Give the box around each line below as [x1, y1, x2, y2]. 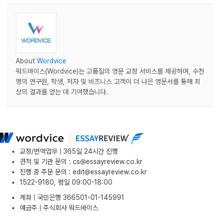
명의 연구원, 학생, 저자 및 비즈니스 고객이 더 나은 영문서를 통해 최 [16, 77, 200, 85]
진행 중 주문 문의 [20, 167, 67, 176]
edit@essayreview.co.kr [73, 167, 147, 176]
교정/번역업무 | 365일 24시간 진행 [20, 147, 118, 155]
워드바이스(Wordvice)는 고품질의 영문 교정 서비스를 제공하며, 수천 [16, 67, 204, 75]
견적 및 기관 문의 [20, 157, 67, 165]
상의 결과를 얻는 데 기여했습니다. [16, 87, 108, 96]
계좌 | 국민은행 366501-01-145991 [20, 193, 124, 201]
